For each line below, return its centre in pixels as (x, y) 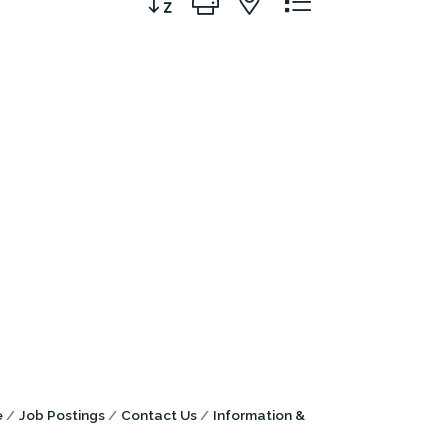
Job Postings (62, 415)
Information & (259, 415)
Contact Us (159, 415)
